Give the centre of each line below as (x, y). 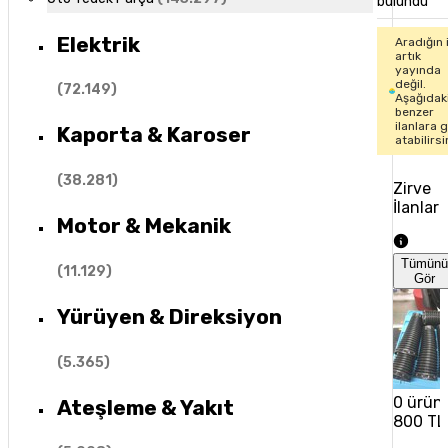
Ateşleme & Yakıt (145, 407)
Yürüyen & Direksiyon (169, 317)
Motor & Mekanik (143, 226)
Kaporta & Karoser (153, 135)
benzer (414, 112)
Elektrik (98, 44)
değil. (410, 84)
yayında (417, 70)
